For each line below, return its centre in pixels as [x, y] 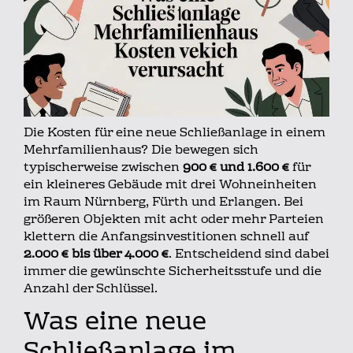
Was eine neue [115, 324]
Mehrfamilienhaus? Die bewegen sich [141, 150]
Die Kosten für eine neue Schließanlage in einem [175, 133]
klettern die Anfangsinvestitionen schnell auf [166, 237]
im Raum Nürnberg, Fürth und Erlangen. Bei [163, 202]
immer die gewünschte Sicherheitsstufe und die [173, 271]
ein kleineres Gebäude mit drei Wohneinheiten [170, 185]
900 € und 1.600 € [236, 167]
